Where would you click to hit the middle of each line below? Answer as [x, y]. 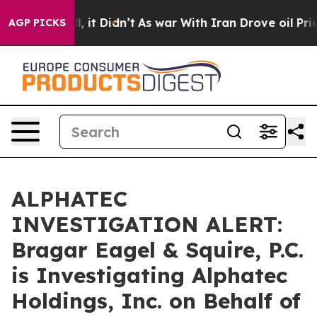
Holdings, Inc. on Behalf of [156, 301]
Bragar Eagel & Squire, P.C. [157, 250]
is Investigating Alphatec [149, 275]
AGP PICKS [37, 23]
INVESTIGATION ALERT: [147, 224]
